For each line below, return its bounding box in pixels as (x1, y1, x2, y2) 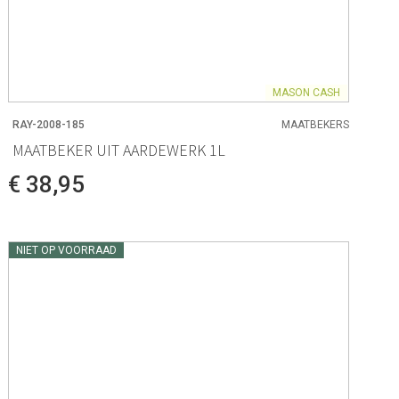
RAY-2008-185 (12, 118, 85, 132)
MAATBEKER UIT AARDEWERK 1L (12, 139, 226, 160)
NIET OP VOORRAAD (16, 243, 118, 256)
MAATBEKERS (281, 118, 349, 132)
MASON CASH (272, 86, 340, 100)
